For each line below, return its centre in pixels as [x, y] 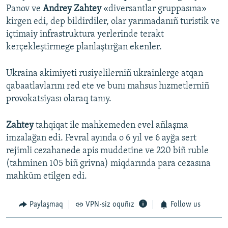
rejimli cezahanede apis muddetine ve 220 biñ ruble [107, 151]
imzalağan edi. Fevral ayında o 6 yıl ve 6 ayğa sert [101, 138]
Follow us [185, 205]
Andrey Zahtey [73, 9]
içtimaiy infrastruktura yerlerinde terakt [85, 35]
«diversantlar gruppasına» [155, 9]
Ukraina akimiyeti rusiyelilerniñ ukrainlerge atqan [105, 74]
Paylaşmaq [46, 205]
